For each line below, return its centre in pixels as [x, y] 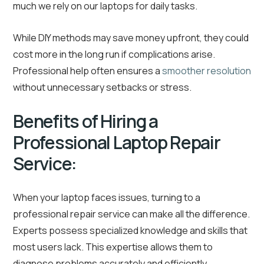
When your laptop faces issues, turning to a [107, 198]
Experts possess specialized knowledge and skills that [130, 231]
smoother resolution [207, 71]
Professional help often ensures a [88, 71]
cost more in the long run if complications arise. [114, 55]
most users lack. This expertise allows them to [113, 247]
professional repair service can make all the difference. [131, 214]
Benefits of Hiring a [85, 121]
